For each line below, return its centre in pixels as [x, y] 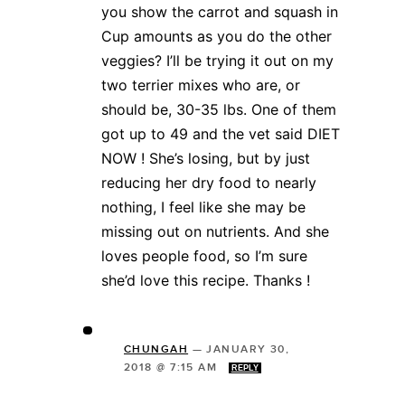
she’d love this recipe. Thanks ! [206, 280]
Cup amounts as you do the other [217, 36]
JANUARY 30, [248, 349]
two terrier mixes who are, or [201, 85]
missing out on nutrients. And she [215, 231]
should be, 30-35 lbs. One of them [219, 109]
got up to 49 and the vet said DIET [221, 133]
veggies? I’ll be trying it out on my [217, 60]
